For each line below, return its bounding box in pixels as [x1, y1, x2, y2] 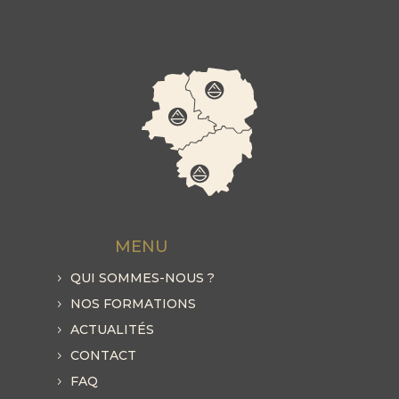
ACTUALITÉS [69, 322, 154, 338]
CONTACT [69, 347, 136, 364]
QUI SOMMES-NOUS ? [69, 270, 215, 287]
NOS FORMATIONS [69, 296, 196, 313]
